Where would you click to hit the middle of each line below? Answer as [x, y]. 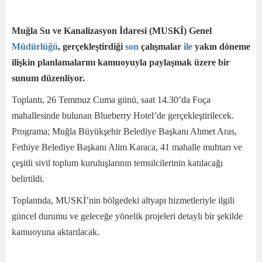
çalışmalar [161, 47]
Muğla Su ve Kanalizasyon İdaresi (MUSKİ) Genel [112, 31]
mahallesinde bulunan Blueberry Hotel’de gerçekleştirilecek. [123, 116]
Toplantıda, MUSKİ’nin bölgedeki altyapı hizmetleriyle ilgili [123, 201]
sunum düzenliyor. [48, 78]
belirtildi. [28, 179]
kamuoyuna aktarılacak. [56, 232]
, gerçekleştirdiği [92, 47]
